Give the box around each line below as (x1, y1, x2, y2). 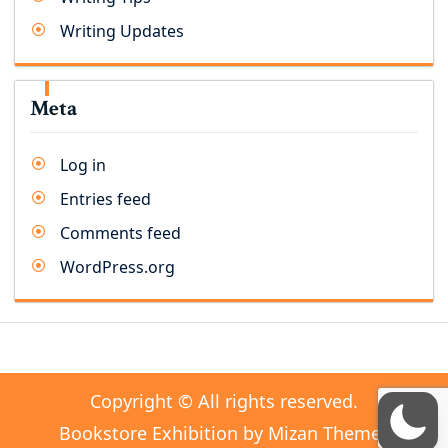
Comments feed (60, 222, 181, 244)
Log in (60, 154, 106, 176)
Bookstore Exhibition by (58, 421, 268, 445)
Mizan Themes (267, 421, 390, 445)
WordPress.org (60, 256, 175, 278)
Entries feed (60, 188, 151, 210)
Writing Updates (60, 20, 184, 42)
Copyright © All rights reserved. (90, 389, 358, 413)
